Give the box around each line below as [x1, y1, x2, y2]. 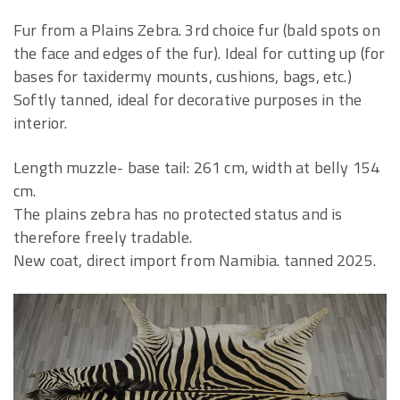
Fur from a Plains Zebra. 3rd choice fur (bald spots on [13, 18, 380, 42]
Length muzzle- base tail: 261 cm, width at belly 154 [13, 155, 380, 179]
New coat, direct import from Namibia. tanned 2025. [13, 248, 376, 272]
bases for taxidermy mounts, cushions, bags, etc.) [13, 64, 352, 88]
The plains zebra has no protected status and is [13, 202, 343, 226]
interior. [13, 111, 68, 135]
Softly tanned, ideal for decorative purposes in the [13, 87, 362, 112]
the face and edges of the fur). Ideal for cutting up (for [13, 41, 386, 65]
